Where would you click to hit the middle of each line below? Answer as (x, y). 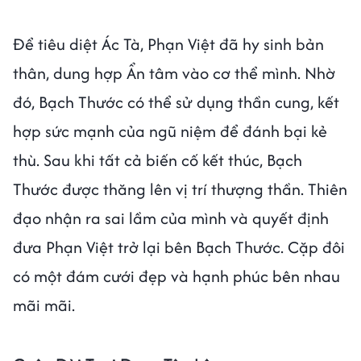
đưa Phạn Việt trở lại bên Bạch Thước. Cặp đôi (179, 247)
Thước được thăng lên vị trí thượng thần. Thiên (180, 189)
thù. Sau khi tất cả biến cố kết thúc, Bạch (158, 160)
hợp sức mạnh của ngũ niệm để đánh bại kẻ (170, 131)
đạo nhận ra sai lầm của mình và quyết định (171, 218)
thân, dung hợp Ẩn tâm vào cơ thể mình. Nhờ (174, 73)
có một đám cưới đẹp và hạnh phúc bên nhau (176, 276)
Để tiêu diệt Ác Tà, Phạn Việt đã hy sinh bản (168, 44)
